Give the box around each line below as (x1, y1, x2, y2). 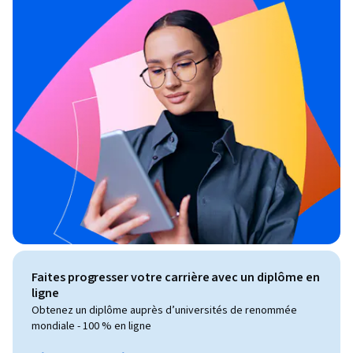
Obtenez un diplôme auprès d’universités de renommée (32, 302, 297, 318)
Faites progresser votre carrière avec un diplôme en (32, 268, 320, 286)
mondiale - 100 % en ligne (32, 318, 151, 334)
